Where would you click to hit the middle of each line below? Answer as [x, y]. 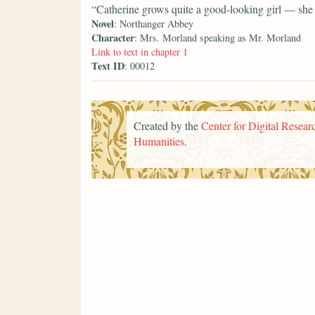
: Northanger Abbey [154, 24]
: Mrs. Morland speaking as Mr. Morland [218, 38]
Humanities [159, 141]
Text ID [108, 66]
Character [113, 38]
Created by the [167, 125]
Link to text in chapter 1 [140, 52]
